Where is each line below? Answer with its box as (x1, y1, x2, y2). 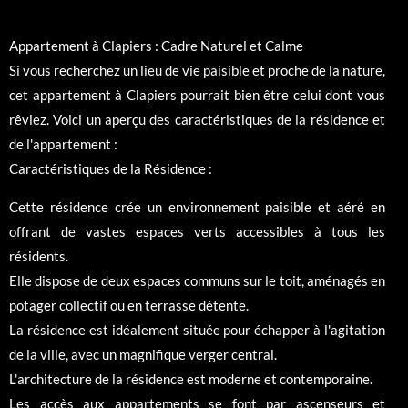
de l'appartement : (9, 136, 117, 153)
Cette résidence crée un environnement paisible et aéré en (9, 199, 385, 216)
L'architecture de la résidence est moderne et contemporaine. (9, 371, 372, 388)
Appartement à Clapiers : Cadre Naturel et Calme (9, 37, 303, 55)
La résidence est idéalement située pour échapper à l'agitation (9, 321, 385, 339)
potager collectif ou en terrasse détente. (9, 297, 249, 314)
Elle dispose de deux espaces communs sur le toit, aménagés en (9, 272, 385, 290)
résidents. (9, 248, 68, 265)
